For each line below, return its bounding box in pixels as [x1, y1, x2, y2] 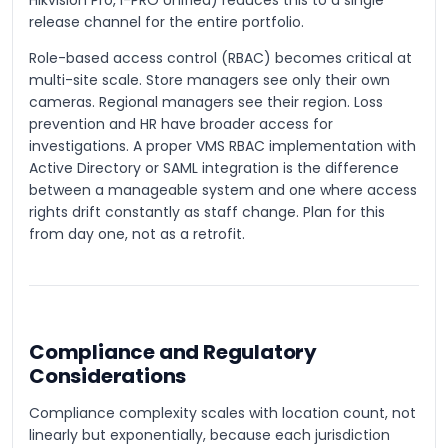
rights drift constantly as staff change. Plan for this [29, 202, 385, 222]
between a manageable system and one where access [29, 180, 417, 200]
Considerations [29, 362, 187, 390]
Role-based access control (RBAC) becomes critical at [29, 48, 412, 68]
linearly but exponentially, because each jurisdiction [29, 425, 390, 445]
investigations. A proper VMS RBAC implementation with [29, 136, 416, 156]
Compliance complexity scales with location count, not [29, 403, 416, 423]
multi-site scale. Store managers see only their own [29, 70, 390, 90]
